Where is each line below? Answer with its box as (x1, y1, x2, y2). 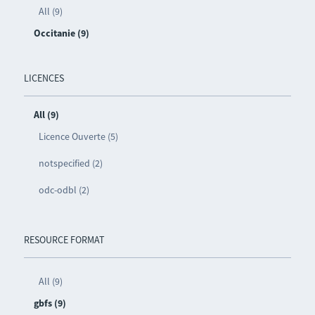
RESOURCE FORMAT (23, 233, 105, 247)
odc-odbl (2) (38, 184, 89, 197)
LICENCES (23, 72, 64, 85)
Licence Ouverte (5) (38, 130, 118, 143)
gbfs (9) (33, 297, 66, 310)
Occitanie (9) (33, 27, 89, 40)
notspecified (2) (38, 157, 103, 170)
